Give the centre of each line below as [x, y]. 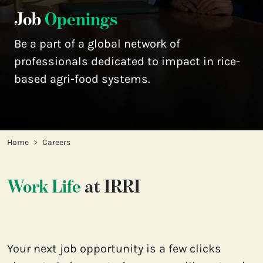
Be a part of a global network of [97, 44]
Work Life [44, 188]
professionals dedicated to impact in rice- [127, 62]
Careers [56, 143]
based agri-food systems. [82, 79]
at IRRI [111, 188]
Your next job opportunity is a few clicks [114, 249]
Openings [81, 20]
